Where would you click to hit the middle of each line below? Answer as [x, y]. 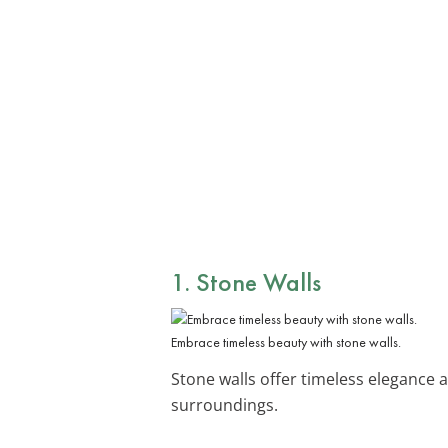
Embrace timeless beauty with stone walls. [286, 341]
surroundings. [224, 404]
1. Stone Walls [246, 281]
